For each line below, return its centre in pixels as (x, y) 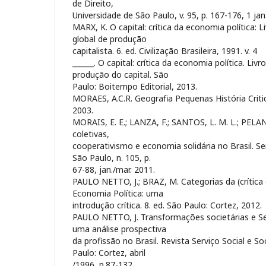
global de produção (110, 39)
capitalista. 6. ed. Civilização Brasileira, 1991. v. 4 (165, 50)
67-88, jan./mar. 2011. (114, 169)
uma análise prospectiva (119, 229)
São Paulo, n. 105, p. (112, 157)
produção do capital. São (121, 74)
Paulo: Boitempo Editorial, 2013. (135, 86)
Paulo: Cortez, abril (109, 252)
